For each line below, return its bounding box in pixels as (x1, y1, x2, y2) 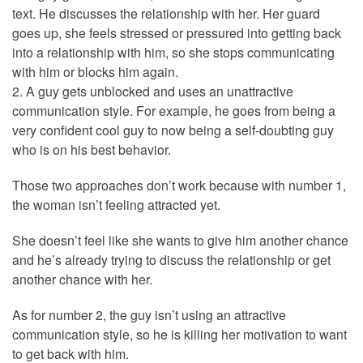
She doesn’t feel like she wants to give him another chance (12, 231, 348, 250)
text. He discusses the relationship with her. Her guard (12, 4, 320, 23)
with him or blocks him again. (12, 62, 178, 82)
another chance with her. (12, 270, 152, 289)
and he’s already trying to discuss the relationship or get (12, 250, 331, 270)
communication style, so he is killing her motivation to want (12, 325, 347, 344)
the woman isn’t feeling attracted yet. (12, 195, 220, 215)
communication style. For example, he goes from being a (12, 101, 335, 121)
